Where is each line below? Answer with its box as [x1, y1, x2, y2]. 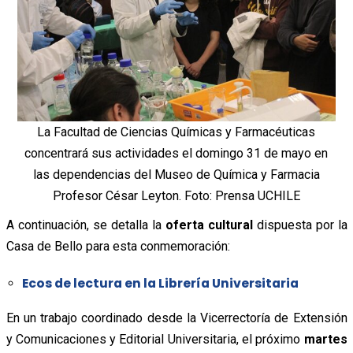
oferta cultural [165, 217, 253, 233]
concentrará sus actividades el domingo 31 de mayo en [24, 146, 329, 162]
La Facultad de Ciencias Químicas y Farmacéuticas [37, 124, 316, 140]
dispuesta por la [252, 217, 347, 233]
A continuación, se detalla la [6, 217, 165, 233]
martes [303, 332, 347, 347]
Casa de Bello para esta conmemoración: [6, 239, 230, 255]
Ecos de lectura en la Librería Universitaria [21, 275, 299, 292]
